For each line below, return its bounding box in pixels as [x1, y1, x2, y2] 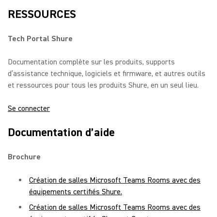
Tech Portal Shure [8, 34, 73, 44]
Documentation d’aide [8, 125, 115, 140]
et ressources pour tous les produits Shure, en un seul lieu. [8, 80, 199, 90]
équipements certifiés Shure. [29, 187, 122, 197]
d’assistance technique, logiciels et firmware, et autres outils [8, 69, 205, 78]
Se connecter [8, 104, 50, 113]
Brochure [8, 152, 41, 162]
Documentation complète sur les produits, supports [8, 57, 175, 67]
